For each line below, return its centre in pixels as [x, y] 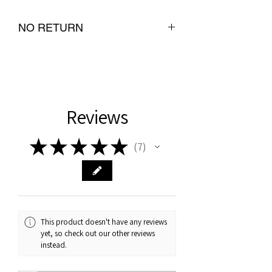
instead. [54, 245]
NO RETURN [51, 28]
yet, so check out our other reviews [98, 234]
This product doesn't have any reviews [104, 222]
